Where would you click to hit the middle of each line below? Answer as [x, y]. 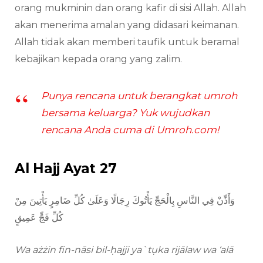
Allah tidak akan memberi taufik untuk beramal [127, 42]
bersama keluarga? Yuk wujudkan [125, 113]
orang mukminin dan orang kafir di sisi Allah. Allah [130, 8]
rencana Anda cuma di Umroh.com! [130, 130]
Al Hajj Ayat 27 [66, 169]
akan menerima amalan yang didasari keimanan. [127, 25]
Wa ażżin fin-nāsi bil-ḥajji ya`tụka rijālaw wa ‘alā [124, 250]
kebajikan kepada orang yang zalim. [98, 59]
